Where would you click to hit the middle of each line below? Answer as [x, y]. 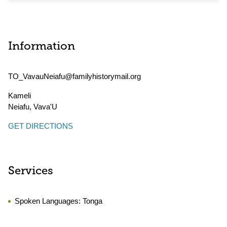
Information [42, 47]
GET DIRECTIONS [41, 126]
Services [31, 172]
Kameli [20, 96]
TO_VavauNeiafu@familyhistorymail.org [74, 76]
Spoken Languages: [49, 201]
